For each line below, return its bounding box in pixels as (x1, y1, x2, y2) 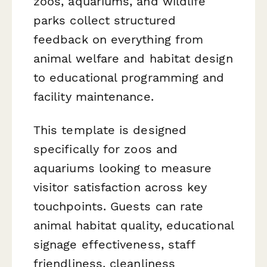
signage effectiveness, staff (33, 237, 195, 252)
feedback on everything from (33, 32, 204, 47)
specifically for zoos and (33, 141, 178, 156)
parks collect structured (33, 13, 176, 28)
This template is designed (33, 122, 187, 137)
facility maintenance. (33, 89, 154, 104)
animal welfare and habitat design (33, 51, 233, 66)
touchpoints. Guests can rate (33, 198, 204, 213)
